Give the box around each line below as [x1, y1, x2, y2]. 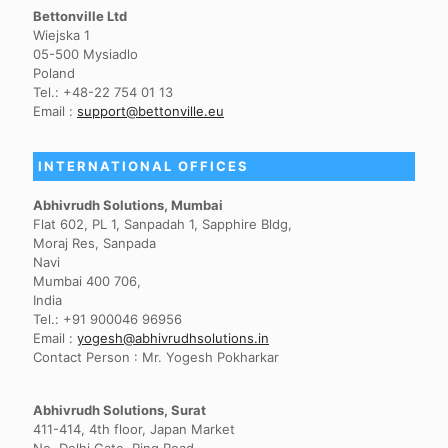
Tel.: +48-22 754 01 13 [33, 84, 173, 100]
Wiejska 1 [33, 27, 90, 43]
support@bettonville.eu [77, 103, 224, 119]
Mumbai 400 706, [33, 273, 141, 289]
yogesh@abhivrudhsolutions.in [77, 330, 269, 346]
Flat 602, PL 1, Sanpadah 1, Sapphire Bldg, [33, 216, 292, 232]
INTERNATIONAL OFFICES [38, 158, 249, 174]
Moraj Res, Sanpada [33, 235, 156, 251]
